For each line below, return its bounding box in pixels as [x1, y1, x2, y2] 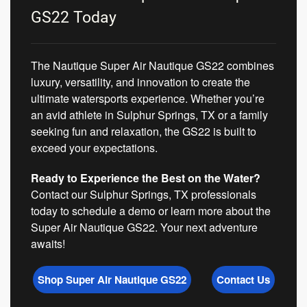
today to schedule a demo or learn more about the [31, 203, 271, 219]
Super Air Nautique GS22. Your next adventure [31, 219, 258, 236]
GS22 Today [31, 8, 116, 27]
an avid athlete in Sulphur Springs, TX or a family [31, 107, 268, 123]
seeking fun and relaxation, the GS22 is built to [31, 123, 256, 140]
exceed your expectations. [31, 140, 158, 156]
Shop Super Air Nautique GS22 [37, 272, 186, 288]
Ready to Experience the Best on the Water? [31, 170, 260, 186]
